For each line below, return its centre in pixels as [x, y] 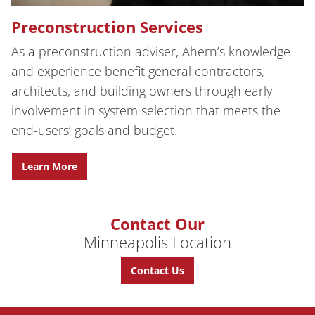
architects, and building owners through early [142, 91]
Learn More [50, 166]
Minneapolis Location [157, 242]
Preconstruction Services [107, 27]
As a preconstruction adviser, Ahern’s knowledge [151, 52]
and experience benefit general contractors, [138, 71]
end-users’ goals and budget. [94, 130]
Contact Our [157, 223]
